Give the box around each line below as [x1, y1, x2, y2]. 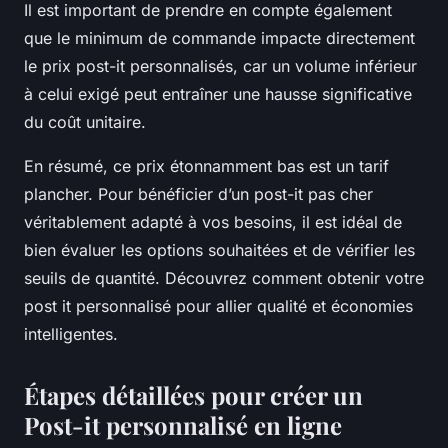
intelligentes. [24, 324, 118, 344]
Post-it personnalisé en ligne [24, 409, 342, 441]
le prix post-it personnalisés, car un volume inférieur [24, 56, 417, 76]
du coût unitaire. [24, 112, 146, 132]
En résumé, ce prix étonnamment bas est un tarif [24, 156, 389, 176]
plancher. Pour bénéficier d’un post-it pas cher [24, 184, 373, 204]
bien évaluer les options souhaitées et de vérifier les [24, 240, 415, 260]
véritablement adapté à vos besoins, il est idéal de [24, 212, 402, 232]
